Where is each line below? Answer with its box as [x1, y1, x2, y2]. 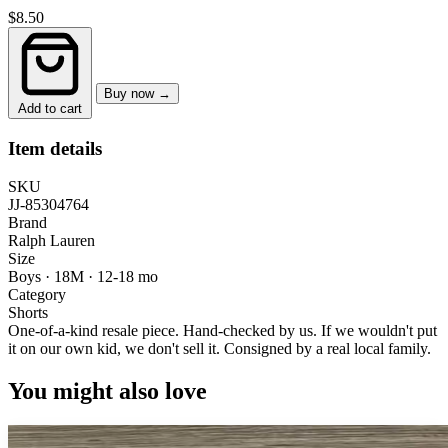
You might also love [8, 378, 207, 405]
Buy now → [104, 85, 171, 101]
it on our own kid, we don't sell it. [8, 340, 224, 358]
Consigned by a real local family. [224, 340, 431, 358]
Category [8, 286, 66, 304]
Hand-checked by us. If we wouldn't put [179, 322, 437, 340]
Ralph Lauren [8, 232, 95, 250]
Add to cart [18, 100, 82, 116]
